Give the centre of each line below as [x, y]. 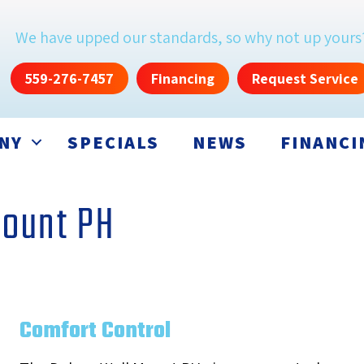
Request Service [305, 79]
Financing [183, 79]
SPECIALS [113, 143]
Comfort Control [95, 331]
